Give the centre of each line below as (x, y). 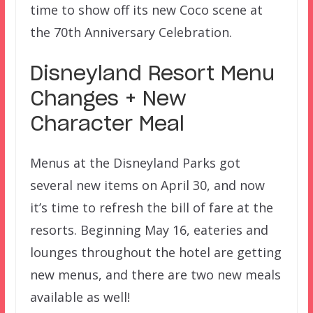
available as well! (80, 297)
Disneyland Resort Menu (152, 74)
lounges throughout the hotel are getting (155, 252)
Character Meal (107, 125)
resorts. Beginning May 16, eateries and (149, 230)
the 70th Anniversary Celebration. (131, 32)
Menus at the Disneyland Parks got (135, 162)
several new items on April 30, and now (147, 185)
